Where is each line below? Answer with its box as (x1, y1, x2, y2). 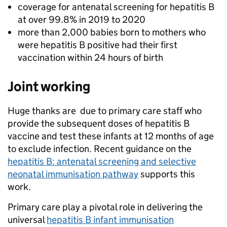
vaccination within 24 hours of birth (18, 52, 163, 64)
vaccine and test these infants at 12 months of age (8, 130, 214, 142)
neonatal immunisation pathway (8, 168, 138, 180)
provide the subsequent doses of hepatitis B (8, 118, 190, 130)
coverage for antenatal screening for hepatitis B (18, 1, 214, 13)
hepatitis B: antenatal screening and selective (8, 156, 196, 168)
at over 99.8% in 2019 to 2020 (18, 14, 145, 26)
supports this (138, 168, 195, 180)
